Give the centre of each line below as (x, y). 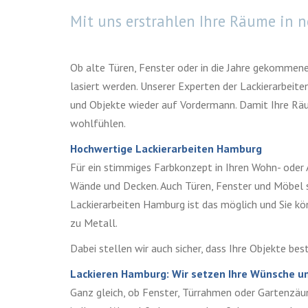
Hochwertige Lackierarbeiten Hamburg (166, 148)
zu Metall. (94, 222)
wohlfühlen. (98, 123)
